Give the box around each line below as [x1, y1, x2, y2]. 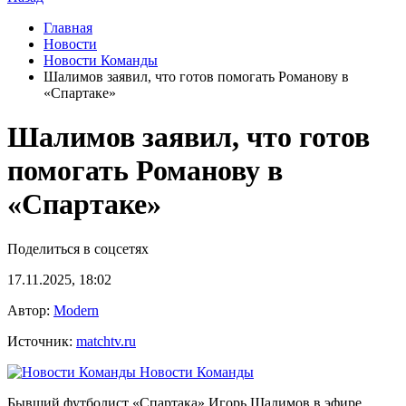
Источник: [7, 333, 76, 349]
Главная [43, 20, 92, 35]
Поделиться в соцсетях [7, 240, 149, 256]
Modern [53, 302, 99, 318]
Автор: [7, 302, 53, 318]
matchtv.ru [76, 333, 136, 349]
